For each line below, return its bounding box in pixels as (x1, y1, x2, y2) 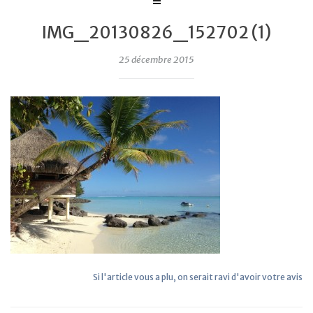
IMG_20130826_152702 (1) (42, 21, 271, 43)
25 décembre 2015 (119, 53, 194, 66)
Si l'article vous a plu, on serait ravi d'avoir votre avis (93, 271, 303, 282)
